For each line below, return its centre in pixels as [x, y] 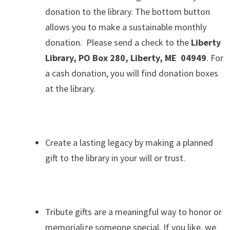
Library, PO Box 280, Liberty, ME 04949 [126, 57]
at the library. [70, 88]
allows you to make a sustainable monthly [126, 27]
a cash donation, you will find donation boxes [131, 73]
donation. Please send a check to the [118, 42]
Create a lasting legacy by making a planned [129, 142]
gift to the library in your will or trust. [115, 158]
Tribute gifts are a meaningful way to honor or [133, 212]
